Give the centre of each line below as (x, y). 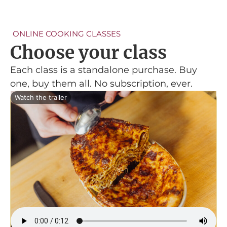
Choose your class (88, 52)
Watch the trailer (41, 97)
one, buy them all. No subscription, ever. (101, 83)
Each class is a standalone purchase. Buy (104, 70)
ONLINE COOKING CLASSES (67, 33)
